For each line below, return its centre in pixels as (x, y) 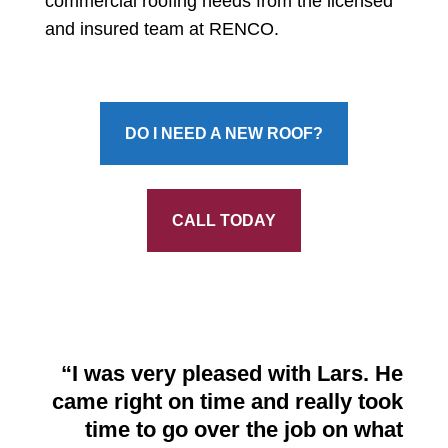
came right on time (152, 402)
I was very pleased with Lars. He (238, 374)
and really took (327, 402)
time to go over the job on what (244, 430)
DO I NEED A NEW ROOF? (223, 134)
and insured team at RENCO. (161, 29)
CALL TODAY (223, 221)
